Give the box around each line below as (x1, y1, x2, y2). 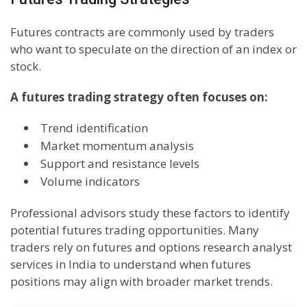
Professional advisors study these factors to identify (10, 204, 290, 221)
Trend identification (40, 119, 148, 136)
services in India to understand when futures (10, 256, 251, 272)
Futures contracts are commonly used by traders (10, 23, 274, 40)
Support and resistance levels (40, 155, 199, 171)
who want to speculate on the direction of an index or (10, 40, 297, 57)
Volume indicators (40, 173, 140, 189)
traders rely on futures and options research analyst (10, 238, 292, 255)
